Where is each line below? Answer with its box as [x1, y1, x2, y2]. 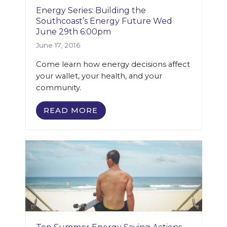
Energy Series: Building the [35, 6, 146, 15]
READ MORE [44, 105, 98, 115]
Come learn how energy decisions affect [35, 60, 190, 69]
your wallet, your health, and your [35, 71, 162, 81]
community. [35, 83, 81, 92]
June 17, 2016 [35, 41, 80, 49]
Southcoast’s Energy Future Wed [35, 16, 172, 26]
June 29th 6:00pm [35, 27, 111, 36]
